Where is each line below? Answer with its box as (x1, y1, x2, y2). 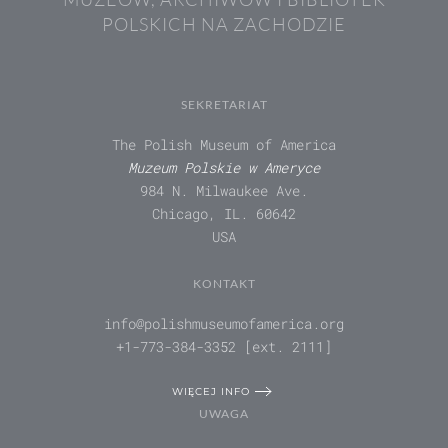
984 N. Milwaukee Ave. (140, 181, 308, 201)
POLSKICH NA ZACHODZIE (102, 13, 346, 36)
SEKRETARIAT (180, 97, 268, 113)
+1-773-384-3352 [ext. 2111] (116, 337, 332, 357)
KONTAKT (192, 276, 256, 292)
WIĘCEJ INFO (171, 384, 250, 398)
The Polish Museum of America (112, 135, 336, 155)
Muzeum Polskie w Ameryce (128, 158, 320, 178)
